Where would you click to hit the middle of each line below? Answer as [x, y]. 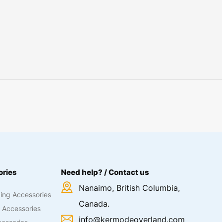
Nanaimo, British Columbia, [130, 188]
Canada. [94, 204]
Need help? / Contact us [105, 172]
